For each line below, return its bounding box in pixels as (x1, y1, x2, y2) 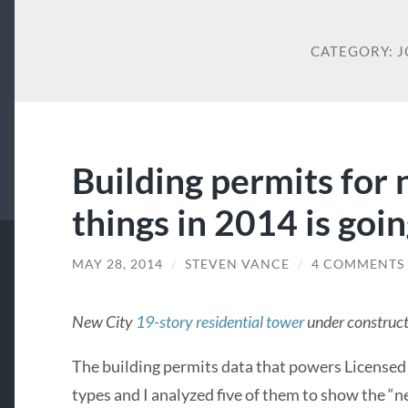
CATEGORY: (310, 43, 397, 60)
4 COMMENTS (311, 257, 404, 272)
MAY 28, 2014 (71, 257, 163, 272)
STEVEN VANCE (184, 257, 290, 272)
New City (71, 311, 136, 331)
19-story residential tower (135, 311, 304, 331)
